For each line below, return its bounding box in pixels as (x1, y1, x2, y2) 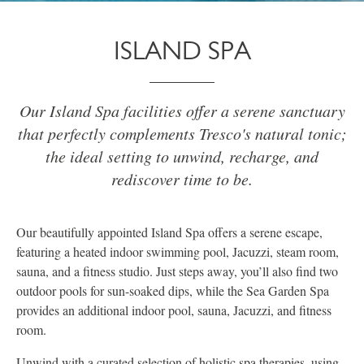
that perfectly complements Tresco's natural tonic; (17, 123, 347, 144)
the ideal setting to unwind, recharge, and (45, 145, 318, 167)
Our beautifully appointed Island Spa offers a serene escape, (16, 223, 323, 240)
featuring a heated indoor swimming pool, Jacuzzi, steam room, (16, 243, 339, 260)
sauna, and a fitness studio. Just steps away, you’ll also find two (16, 262, 338, 279)
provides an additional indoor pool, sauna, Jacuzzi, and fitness (16, 301, 331, 318)
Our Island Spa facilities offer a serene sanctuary (19, 100, 345, 121)
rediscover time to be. (111, 168, 253, 189)
